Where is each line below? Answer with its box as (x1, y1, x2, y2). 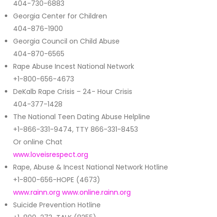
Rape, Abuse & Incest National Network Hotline (13, 162, 168, 172)
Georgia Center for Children (13, 11, 107, 21)
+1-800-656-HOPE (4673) (13, 175, 100, 185)
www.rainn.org (13, 187, 60, 198)
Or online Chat (13, 137, 62, 147)
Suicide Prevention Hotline (13, 200, 101, 210)
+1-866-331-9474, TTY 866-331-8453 (13, 124, 138, 135)
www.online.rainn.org (62, 187, 131, 198)
